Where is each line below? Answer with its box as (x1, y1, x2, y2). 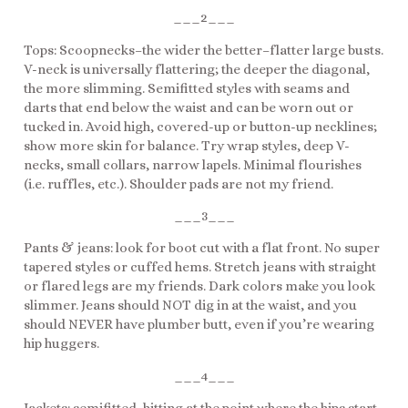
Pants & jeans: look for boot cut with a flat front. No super (24, 240, 380, 257)
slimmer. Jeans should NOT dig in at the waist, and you (24, 297, 357, 314)
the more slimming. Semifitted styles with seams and (24, 79, 350, 97)
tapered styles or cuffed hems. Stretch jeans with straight (24, 259, 376, 276)
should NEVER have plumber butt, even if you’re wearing (24, 316, 374, 333)
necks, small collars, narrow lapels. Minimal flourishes (24, 156, 362, 173)
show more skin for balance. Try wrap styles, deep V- (24, 137, 350, 154)
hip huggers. (24, 335, 99, 352)
